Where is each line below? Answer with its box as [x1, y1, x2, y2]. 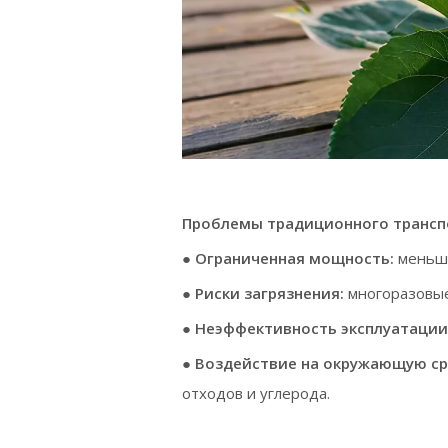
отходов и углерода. [182, 383, 330, 404]
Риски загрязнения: [195, 283, 348, 304]
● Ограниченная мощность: [182, 248, 398, 269]
